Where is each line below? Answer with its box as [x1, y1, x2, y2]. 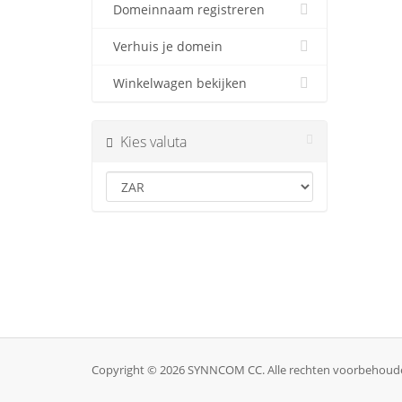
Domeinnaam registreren [106, 2, 265, 19]
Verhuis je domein [106, 39, 223, 56]
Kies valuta [113, 132, 187, 153]
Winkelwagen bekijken [106, 75, 247, 92]
